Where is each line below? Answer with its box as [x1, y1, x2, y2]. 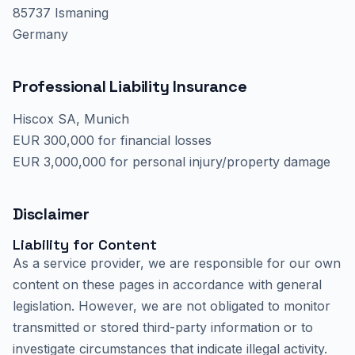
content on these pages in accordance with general [13, 277, 322, 292]
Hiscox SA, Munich [13, 111, 129, 127]
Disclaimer [13, 204, 90, 224]
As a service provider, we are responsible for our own [13, 255, 341, 271]
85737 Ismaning [13, 5, 109, 21]
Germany [13, 26, 68, 42]
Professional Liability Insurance [13, 76, 247, 97]
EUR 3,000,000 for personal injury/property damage [13, 154, 330, 170]
